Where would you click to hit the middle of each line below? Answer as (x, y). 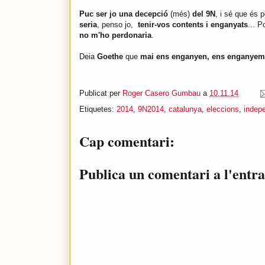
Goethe (110, 57)
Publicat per (101, 93)
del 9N (203, 14)
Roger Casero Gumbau (161, 93)
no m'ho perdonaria (115, 35)
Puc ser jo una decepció (125, 14)
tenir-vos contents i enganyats (193, 25)
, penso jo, (117, 25)
